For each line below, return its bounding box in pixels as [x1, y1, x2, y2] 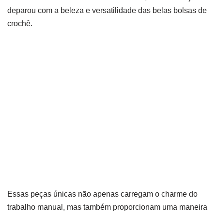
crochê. [7, 19, 32, 28]
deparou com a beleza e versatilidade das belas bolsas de [7, 6, 207, 15]
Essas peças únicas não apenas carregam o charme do [7, 190, 198, 198]
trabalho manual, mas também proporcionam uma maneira [7, 203, 207, 211]
